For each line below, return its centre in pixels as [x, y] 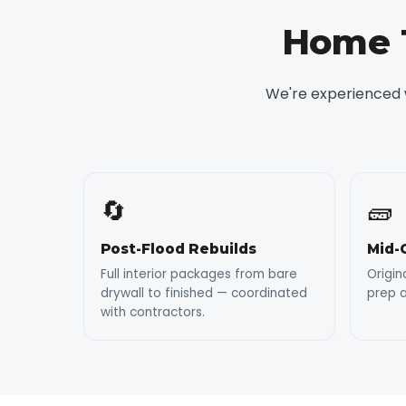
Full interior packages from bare [199, 275]
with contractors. [153, 313]
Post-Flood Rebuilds [179, 249]
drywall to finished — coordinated [204, 294]
